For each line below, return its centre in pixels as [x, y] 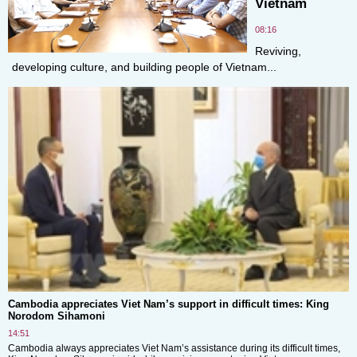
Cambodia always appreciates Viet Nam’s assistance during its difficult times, [174, 348]
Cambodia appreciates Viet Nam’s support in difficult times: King [169, 304]
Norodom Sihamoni [57, 316]
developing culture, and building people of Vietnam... [144, 67]
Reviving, [278, 51]
